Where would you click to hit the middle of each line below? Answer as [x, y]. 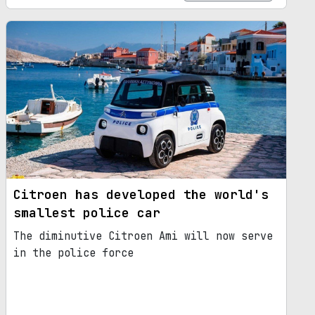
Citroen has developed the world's [141, 194]
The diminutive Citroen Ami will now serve [143, 236]
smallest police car [87, 212]
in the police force [73, 253]
